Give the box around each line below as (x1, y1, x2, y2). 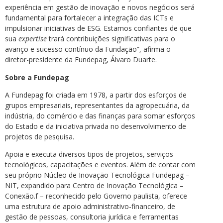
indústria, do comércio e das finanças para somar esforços (5, 111, 195, 121)
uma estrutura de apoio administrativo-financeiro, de (5, 202, 175, 212)
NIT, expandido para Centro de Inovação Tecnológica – (5, 181, 184, 191)
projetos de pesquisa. (5, 132, 74, 142)
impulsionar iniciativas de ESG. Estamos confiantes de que (5, 23, 192, 33)
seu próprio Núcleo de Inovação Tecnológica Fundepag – (5, 170, 190, 180)
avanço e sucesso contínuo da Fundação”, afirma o (5, 44, 171, 54)
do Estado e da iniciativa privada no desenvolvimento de (5, 121, 186, 131)
